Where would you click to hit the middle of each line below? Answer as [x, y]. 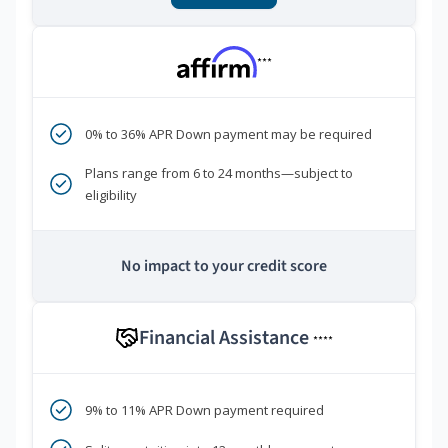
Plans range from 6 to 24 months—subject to [219, 172]
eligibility [111, 194]
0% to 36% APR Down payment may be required [228, 133]
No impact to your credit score [224, 265]
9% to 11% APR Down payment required [204, 409]
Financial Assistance [226, 337]
